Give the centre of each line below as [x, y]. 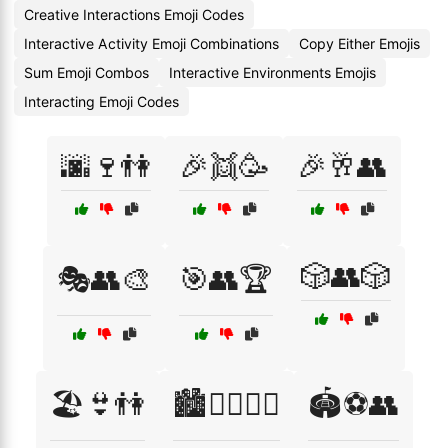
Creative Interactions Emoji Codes [134, 14]
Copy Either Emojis [359, 43]
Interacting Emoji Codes [101, 101]
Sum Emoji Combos [86, 72]
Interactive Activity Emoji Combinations [151, 43]
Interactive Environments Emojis [272, 72]
